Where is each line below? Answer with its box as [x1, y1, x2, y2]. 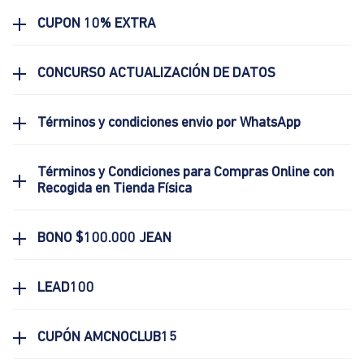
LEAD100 [37, 281, 94, 296]
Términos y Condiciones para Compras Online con [37, 166, 334, 180]
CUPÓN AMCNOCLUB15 [37, 331, 177, 345]
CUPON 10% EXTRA [37, 17, 156, 32]
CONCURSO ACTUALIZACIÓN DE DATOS [37, 67, 275, 81]
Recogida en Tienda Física [37, 182, 192, 197]
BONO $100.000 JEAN [37, 232, 171, 246]
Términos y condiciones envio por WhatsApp [37, 116, 301, 131]
